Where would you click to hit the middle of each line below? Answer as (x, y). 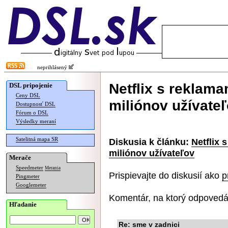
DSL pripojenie (31, 85)
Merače (20, 158)
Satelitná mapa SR (37, 139)
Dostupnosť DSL (36, 104)
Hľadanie (23, 204)
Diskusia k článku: (149, 142)
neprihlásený (51, 67)
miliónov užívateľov (152, 153)
